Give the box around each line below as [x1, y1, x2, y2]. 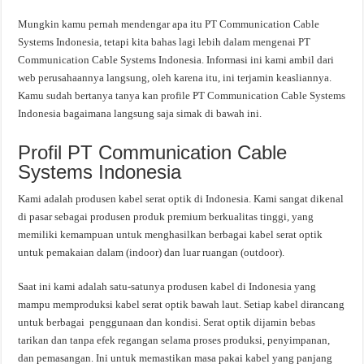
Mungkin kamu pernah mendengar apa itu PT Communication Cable [18, 17, 320, 30]
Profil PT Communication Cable [18, 141, 288, 163]
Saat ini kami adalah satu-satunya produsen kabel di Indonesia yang [18, 279, 317, 292]
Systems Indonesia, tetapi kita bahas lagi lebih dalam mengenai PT [18, 35, 311, 48]
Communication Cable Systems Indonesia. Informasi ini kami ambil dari [18, 53, 335, 66]
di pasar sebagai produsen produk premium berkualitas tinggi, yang [18, 210, 314, 223]
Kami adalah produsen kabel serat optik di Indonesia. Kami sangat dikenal [18, 192, 344, 205]
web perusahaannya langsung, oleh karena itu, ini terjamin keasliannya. [18, 71, 332, 84]
